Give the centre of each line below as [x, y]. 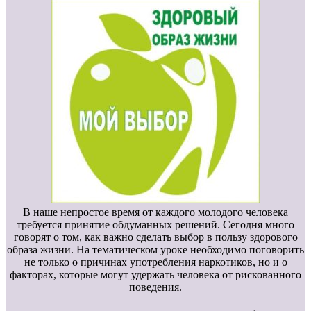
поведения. [155, 287]
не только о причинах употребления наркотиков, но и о [155, 262]
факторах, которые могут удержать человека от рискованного [155, 275]
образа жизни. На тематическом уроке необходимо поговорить [155, 250]
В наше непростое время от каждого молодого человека [155, 212]
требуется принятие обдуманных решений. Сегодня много [155, 225]
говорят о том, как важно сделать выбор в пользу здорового [155, 237]
